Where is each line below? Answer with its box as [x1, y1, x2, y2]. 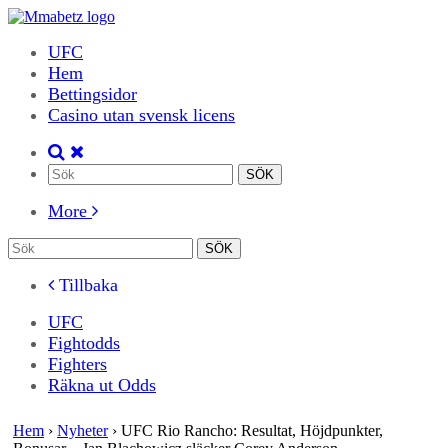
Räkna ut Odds [48, 375, 156, 395]
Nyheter [57, 422, 108, 439]
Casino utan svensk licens [48, 105, 235, 125]
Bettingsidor [48, 84, 137, 104]
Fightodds [48, 333, 120, 353]
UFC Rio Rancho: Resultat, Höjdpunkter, [121, 422, 383, 439]
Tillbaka [54, 276, 118, 294]
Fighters [48, 354, 107, 374]
